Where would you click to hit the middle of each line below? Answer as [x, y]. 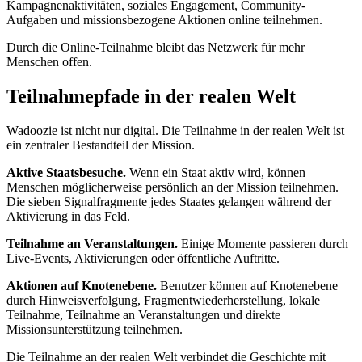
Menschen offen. [49, 62]
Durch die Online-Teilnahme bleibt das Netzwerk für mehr [156, 48]
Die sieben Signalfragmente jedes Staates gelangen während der [169, 202]
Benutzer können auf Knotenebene [247, 286]
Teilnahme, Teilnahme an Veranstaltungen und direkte [143, 315]
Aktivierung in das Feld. [68, 217]
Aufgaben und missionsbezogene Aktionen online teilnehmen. [164, 20]
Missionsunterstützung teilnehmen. [95, 330]
